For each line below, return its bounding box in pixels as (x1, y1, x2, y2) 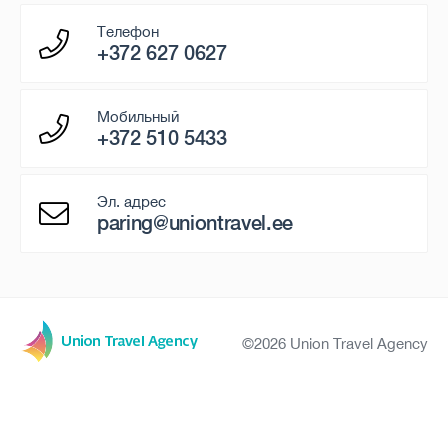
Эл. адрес (97, 193, 166, 210)
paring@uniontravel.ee (97, 211, 294, 234)
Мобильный (97, 108, 179, 125)
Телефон (97, 23, 159, 40)
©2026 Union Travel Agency (242, 334, 428, 352)
